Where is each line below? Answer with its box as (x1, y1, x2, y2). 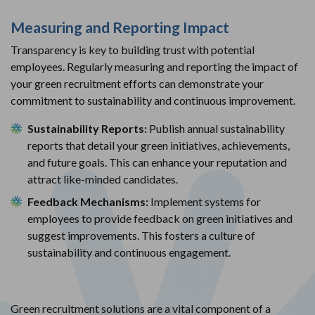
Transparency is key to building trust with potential (11, 42, 255, 56)
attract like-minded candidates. (27, 172, 178, 186)
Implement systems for (150, 194, 261, 208)
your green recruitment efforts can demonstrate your (11, 76, 264, 90)
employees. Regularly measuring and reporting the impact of (11, 59, 298, 73)
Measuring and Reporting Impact (11, 18, 229, 36)
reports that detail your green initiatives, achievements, (27, 138, 290, 152)
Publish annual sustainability (149, 121, 285, 135)
